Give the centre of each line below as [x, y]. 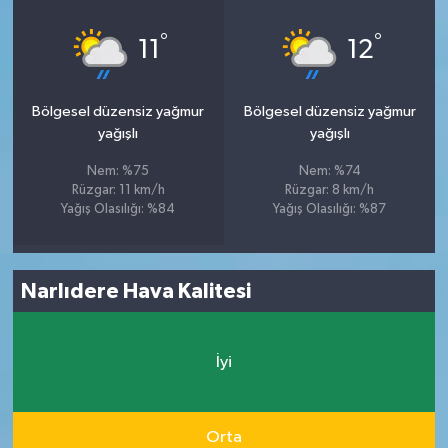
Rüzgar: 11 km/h [118, 191]
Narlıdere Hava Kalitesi [136, 291]
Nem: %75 [118, 172]
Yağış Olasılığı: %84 [118, 210]
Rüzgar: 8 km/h [330, 191]
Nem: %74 [329, 172]
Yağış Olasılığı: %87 [330, 210]
